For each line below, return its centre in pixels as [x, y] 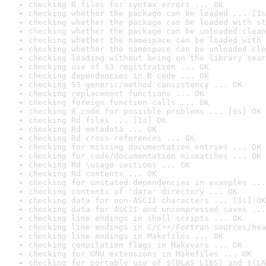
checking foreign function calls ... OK [119, 102]
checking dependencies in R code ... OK [119, 76]
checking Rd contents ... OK [93, 174]
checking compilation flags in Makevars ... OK [135, 245]
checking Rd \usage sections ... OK [109, 165]
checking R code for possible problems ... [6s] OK [145, 111]
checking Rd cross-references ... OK [112, 138]
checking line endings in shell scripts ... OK [135, 218]
